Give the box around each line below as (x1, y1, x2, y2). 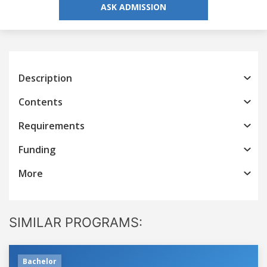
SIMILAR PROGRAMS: (9, 214, 142, 230)
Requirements (18, 119, 85, 132)
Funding (18, 142, 55, 156)
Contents (18, 95, 63, 108)
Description (18, 71, 72, 85)
